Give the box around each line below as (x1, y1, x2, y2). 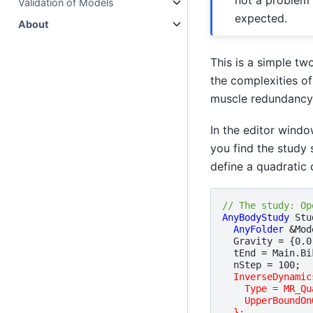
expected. (234, 10, 287, 25)
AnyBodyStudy (221, 212, 289, 224)
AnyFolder (233, 224, 284, 235)
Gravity (233, 235, 272, 247)
